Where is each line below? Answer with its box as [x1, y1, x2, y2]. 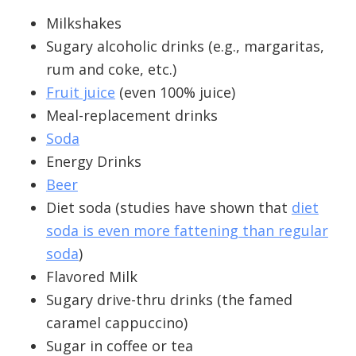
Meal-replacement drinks [45, 105, 218, 125]
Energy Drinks [45, 151, 141, 171]
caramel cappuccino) [45, 312, 188, 332]
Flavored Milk [45, 266, 137, 286]
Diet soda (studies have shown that [45, 197, 292, 217]
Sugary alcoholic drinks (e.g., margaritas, [45, 36, 324, 56]
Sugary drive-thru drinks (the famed [45, 289, 292, 309]
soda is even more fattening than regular [45, 220, 328, 240]
